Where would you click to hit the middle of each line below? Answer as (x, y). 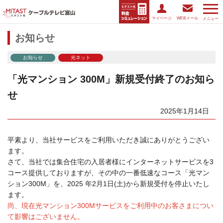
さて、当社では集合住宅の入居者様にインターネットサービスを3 (111, 162)
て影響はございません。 (46, 217)
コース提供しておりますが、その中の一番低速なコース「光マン (109, 173)
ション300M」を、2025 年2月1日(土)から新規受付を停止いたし (109, 184)
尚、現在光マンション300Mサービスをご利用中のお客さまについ (111, 206)
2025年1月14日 (185, 111)
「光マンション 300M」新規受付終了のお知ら (111, 79)
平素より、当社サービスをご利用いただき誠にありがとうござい (109, 140)
